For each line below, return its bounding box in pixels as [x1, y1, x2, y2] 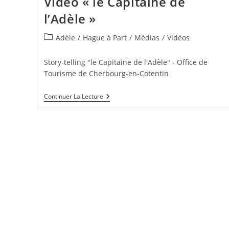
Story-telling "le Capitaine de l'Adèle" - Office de [43, 57, 208, 67]
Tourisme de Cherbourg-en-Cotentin [43, 68, 169, 79]
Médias [134, 33, 159, 43]
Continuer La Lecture [43, 92, 103, 101]
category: [43, 43, 75, 53]
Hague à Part [82, 33, 127, 43]
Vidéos [167, 33, 190, 43]
